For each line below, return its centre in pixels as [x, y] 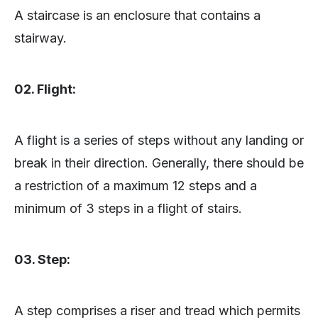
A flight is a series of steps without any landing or [159, 141]
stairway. [40, 38]
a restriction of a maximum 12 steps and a [136, 186]
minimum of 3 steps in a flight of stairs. [128, 209]
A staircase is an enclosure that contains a [137, 16]
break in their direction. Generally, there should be [159, 163]
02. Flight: [45, 89]
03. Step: [42, 260]
